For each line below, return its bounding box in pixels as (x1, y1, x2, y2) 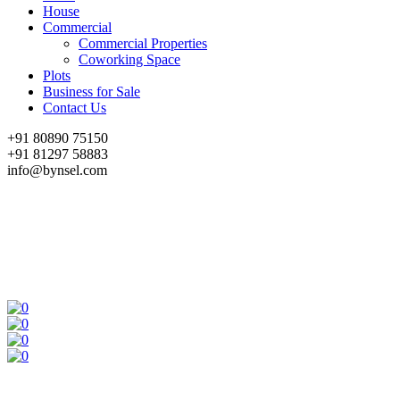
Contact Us (43, 100, 106, 115)
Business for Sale (43, 84, 140, 99)
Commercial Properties (79, 36, 207, 51)
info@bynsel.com (7, 162, 107, 178)
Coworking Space (79, 52, 180, 67)
